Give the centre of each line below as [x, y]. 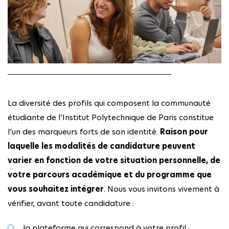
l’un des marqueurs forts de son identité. [84, 132]
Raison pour [184, 132]
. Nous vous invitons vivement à [162, 189]
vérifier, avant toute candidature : [72, 203]
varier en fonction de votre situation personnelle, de [114, 161]
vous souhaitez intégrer [56, 189]
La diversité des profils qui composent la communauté [109, 103]
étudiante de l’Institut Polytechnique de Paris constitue [111, 118]
